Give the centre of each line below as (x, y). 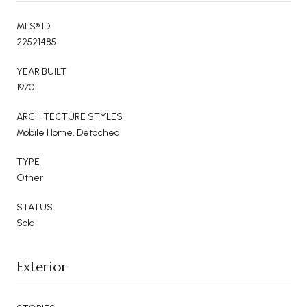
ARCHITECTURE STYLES (70, 116)
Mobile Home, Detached (68, 132)
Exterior (42, 267)
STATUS (35, 207)
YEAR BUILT (41, 71)
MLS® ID (33, 26)
